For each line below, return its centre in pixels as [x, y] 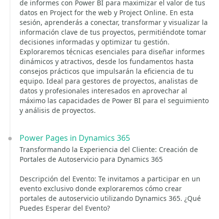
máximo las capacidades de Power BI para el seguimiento [114, 100]
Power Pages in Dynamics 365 [75, 138]
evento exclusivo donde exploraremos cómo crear [101, 188]
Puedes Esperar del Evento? [65, 208]
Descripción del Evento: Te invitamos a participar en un [110, 179]
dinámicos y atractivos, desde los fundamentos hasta [107, 61]
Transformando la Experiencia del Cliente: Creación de [109, 149]
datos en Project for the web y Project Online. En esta [107, 12]
